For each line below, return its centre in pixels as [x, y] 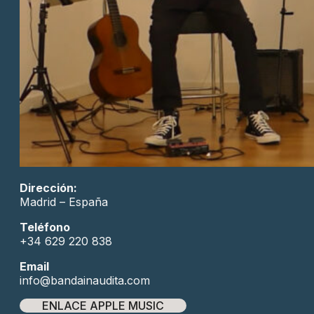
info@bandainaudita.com [85, 280]
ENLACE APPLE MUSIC [103, 305]
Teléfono [45, 227]
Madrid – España [64, 202]
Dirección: [48, 187]
